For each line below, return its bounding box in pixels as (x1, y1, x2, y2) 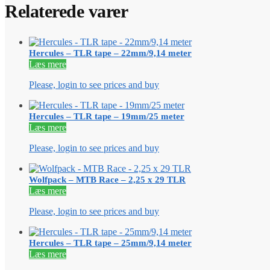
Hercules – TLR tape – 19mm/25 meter (29, 111, 184, 122)
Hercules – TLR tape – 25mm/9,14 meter (29, 238, 192, 248)
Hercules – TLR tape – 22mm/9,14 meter (29, 48, 192, 58)
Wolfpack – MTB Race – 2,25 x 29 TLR (29, 175, 186, 185)
